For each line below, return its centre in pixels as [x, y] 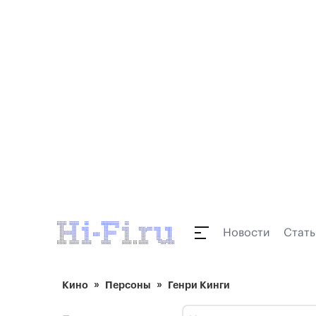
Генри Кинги [199, 285]
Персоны [128, 285]
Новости [246, 233]
